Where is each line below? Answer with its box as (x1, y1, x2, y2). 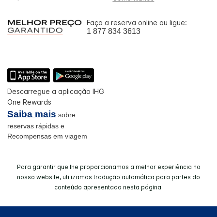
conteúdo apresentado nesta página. (54, 184, 163, 191)
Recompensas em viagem (7, 132, 87, 140)
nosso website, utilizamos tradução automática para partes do (17, 173, 200, 181)
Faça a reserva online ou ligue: (87, 18, 187, 27)
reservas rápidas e (7, 122, 64, 130)
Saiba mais (7, 109, 56, 120)
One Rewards (7, 98, 51, 107)
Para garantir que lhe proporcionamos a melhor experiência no (16, 163, 201, 171)
